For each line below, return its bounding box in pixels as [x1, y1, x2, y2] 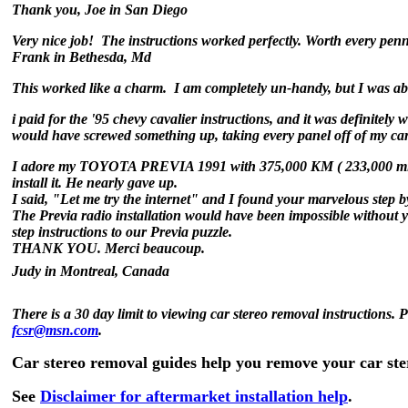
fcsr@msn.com [12, 322, 98, 338]
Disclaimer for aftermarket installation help [40, 387, 348, 405]
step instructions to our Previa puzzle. [12, 224, 232, 240]
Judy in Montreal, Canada [12, 263, 169, 279]
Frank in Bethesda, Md [12, 49, 151, 65]
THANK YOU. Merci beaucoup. [12, 240, 205, 256]
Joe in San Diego [85, 2, 188, 17]
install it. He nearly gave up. [12, 175, 178, 190]
